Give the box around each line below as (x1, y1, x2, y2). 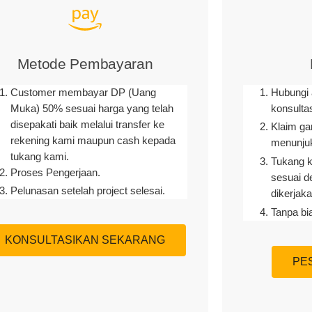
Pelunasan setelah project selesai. (10, 185, 166, 197)
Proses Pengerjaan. (10, 166, 101, 178)
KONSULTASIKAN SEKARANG (4, 234, 165, 247)
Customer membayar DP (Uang (10, 86, 157, 98)
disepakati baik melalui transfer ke (10, 118, 165, 130)
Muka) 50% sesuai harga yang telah (10, 102, 174, 114)
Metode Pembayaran (17, 55, 153, 72)
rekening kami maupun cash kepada (10, 134, 176, 146)
